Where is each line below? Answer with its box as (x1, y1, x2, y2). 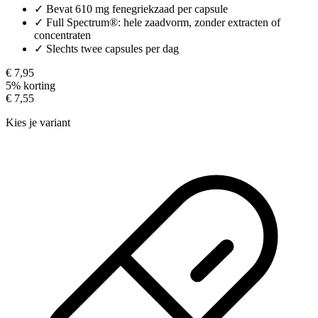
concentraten (34, 28, 91, 41)
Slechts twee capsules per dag (46, 42, 179, 55)
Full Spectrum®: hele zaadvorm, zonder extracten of (46, 16, 280, 28)
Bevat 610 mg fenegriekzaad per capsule (46, 2, 228, 15)
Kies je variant (6, 116, 70, 128)
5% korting (6, 79, 55, 92)
